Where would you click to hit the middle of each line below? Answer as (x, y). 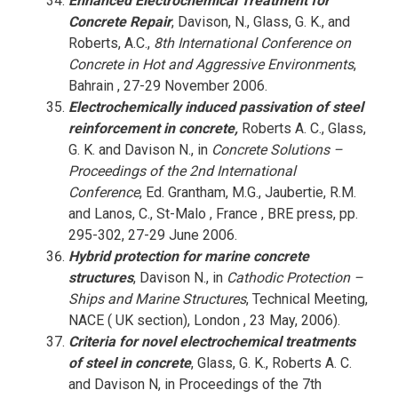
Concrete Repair (119, 22)
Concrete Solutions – (277, 150)
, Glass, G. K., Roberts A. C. (271, 363)
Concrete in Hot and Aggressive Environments (211, 64)
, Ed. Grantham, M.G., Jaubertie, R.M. (247, 192)
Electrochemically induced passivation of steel (215, 107)
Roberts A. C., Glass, (302, 128)
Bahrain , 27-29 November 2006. (167, 86)
